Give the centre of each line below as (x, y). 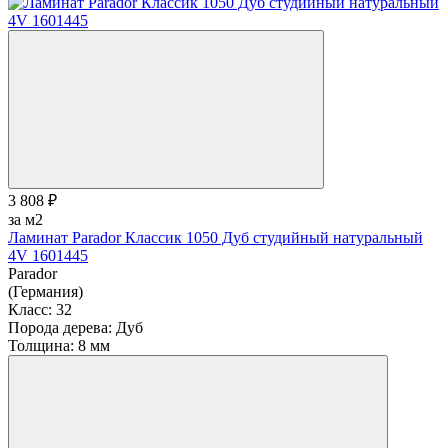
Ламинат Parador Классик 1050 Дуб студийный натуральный (215, 237)
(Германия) (45, 291)
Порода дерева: (60, 327)
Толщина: (41, 345)
